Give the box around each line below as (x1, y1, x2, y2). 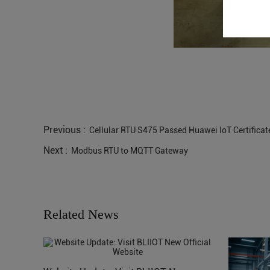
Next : (43, 144, 70, 156)
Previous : (43, 124, 88, 136)
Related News (43, 206, 119, 222)
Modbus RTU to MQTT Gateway (71, 145, 188, 155)
